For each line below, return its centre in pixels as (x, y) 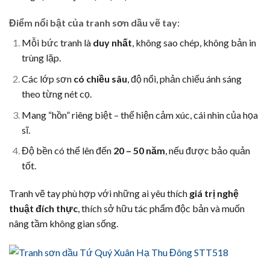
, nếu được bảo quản (207, 151)
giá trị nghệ (214, 193)
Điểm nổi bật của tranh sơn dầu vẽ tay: (94, 23)
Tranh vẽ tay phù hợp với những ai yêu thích (99, 193)
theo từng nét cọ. (56, 93)
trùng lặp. (41, 58)
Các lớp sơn (47, 78)
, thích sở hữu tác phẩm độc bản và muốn (161, 208)
